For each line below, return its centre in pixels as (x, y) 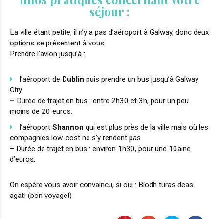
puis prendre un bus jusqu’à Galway (141, 79)
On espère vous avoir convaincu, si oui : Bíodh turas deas (101, 185)
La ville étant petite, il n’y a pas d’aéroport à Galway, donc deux (109, 33)
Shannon (68, 127)
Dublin (72, 79)
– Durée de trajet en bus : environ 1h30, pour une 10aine (100, 149)
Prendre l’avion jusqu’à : (47, 54)
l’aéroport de (40, 79)
